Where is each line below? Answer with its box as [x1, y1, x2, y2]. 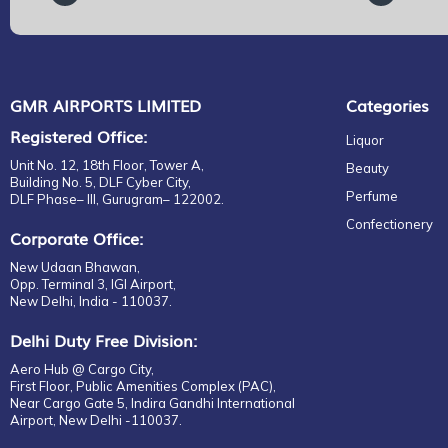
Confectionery [346, 216, 433, 232]
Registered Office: [10, 124, 147, 148]
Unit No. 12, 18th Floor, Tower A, [10, 157, 207, 173]
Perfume [346, 188, 398, 204]
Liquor [346, 132, 384, 148]
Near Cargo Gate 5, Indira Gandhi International [10, 395, 295, 411]
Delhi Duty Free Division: [10, 328, 197, 352]
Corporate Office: [10, 226, 143, 250]
